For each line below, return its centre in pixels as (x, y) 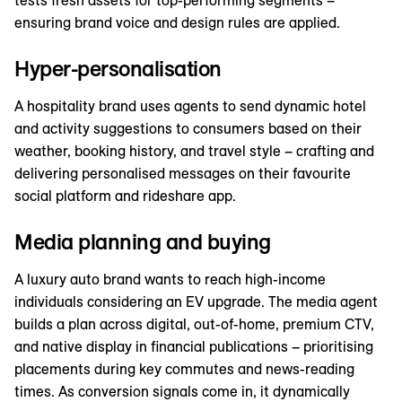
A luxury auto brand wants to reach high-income (170, 280)
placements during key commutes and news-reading (184, 369)
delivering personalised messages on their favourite (183, 174)
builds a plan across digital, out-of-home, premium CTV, (194, 324)
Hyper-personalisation (118, 69)
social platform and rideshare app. (125, 196)
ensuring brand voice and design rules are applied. (177, 23)
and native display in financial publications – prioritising (194, 347)
